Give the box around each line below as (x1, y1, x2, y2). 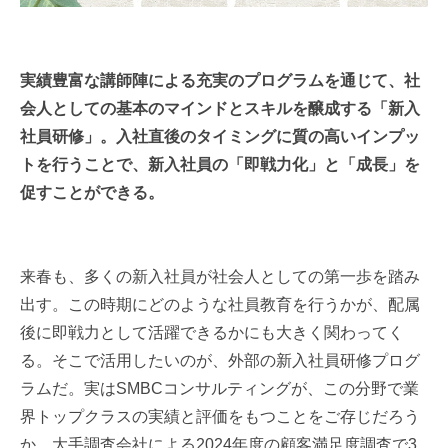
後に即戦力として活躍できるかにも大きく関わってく (20, 324, 404, 342)
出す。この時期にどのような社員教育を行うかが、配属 (20, 296, 420, 314)
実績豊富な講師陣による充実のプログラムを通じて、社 (20, 72, 420, 90)
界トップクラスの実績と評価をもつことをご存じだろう (20, 408, 420, 426)
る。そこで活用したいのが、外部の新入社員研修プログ (20, 352, 420, 370)
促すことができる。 (20, 184, 164, 202)
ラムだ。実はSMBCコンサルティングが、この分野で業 (20, 380, 419, 398)
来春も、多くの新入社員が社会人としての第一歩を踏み (20, 268, 420, 286)
